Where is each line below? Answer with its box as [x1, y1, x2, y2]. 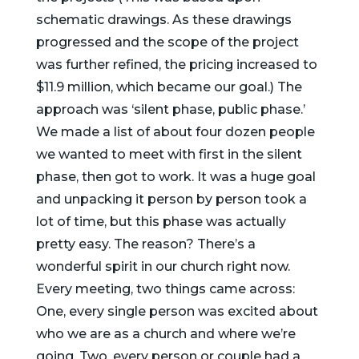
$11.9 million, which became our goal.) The [35, 79, 302, 95]
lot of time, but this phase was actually [35, 213, 286, 229]
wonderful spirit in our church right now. [35, 258, 290, 274]
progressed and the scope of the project [35, 34, 299, 50]
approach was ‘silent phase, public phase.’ [35, 101, 305, 117]
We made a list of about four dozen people [35, 123, 315, 139]
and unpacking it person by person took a [35, 191, 307, 207]
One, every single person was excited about [35, 303, 318, 319]
